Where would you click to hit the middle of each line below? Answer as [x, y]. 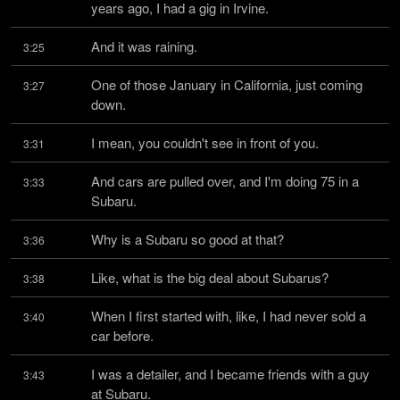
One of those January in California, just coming [227, 84]
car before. [122, 335]
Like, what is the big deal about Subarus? [210, 277]
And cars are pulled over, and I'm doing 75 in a [225, 181]
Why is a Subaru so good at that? [187, 239]
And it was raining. [144, 46]
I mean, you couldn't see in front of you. [205, 142]
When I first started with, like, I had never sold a [229, 316]
